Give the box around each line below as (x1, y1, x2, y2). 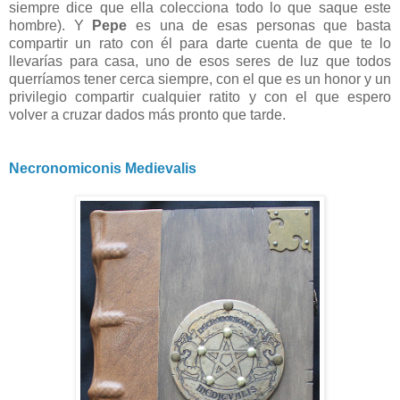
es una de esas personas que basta (127, 17, 392, 33)
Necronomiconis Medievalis (9, 160, 196, 176)
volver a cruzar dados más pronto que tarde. (9, 106, 286, 122)
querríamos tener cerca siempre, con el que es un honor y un (9, 71, 391, 87)
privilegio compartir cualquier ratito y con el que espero (9, 88, 391, 104)
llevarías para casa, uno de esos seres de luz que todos (9, 53, 391, 69)
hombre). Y (9, 17, 93, 33)
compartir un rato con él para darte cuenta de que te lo (9, 35, 391, 51)
